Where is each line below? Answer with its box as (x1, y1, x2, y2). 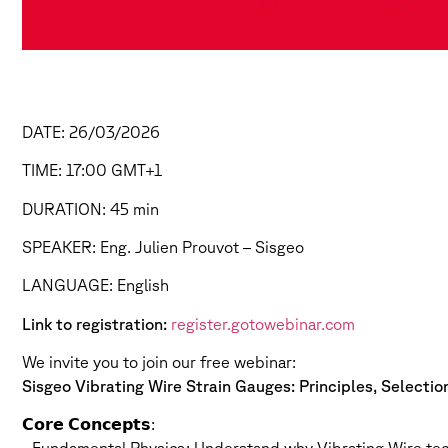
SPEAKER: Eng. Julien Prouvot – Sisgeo (22, 237, 304, 256)
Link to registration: (22, 314, 171, 333)
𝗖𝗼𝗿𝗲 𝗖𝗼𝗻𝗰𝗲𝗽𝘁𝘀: (22, 415, 155, 434)
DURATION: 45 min (22, 199, 159, 218)
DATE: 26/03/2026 (22, 122, 160, 141)
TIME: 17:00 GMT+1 (22, 161, 162, 180)
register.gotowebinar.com (171, 314, 355, 333)
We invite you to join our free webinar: (22, 353, 296, 372)
